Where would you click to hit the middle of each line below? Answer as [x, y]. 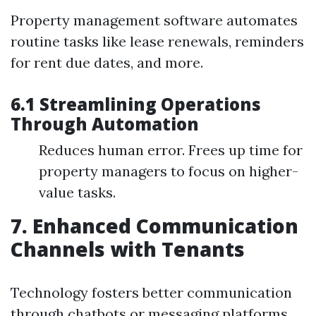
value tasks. [77, 192]
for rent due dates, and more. [107, 62]
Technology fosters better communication [151, 292]
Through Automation [105, 124]
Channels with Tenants [128, 249]
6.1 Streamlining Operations [136, 104]
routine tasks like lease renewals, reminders [157, 41]
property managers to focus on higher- [169, 171]
